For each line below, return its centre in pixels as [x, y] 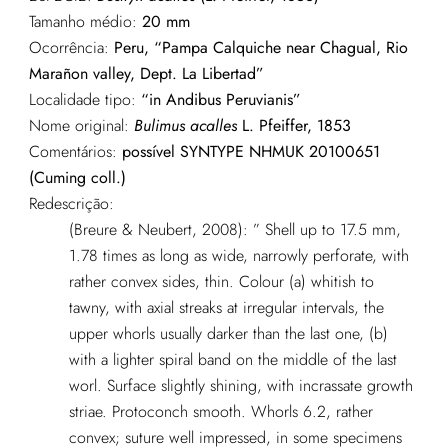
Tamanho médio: [85, 22]
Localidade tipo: [82, 100]
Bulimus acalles [185, 126]
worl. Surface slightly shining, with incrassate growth [240, 386]
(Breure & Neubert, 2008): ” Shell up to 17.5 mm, [234, 230]
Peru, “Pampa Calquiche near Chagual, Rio [258, 48]
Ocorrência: [68, 48]
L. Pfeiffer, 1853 [293, 126]
